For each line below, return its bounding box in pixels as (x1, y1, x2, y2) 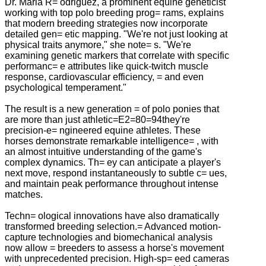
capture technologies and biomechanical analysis (5, 232, 213, 242)
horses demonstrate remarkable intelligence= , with (5, 135, 218, 146)
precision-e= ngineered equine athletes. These (5, 125, 201, 135)
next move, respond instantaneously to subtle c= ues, (5, 167, 227, 178)
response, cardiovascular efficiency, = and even (5, 71, 204, 82)
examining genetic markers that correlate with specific (5, 50, 229, 61)
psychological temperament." (5, 82, 126, 93)
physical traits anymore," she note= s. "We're (5, 39, 191, 50)
